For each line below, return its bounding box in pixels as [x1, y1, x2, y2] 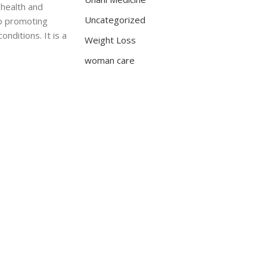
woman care [85, 54, 135, 66]
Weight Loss [85, 34, 136, 46]
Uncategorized [85, 14, 145, 26]
